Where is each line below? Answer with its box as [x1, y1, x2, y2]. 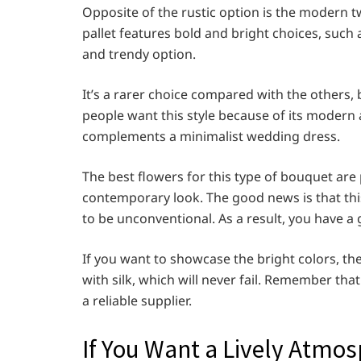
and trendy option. [82, 44, 196, 63]
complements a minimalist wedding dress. [82, 127, 340, 145]
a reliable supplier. [82, 291, 192, 309]
